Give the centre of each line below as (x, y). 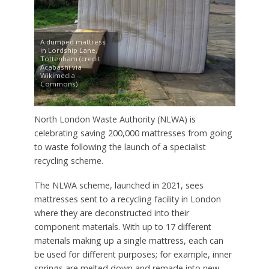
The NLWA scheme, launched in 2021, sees (119, 186)
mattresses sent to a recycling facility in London (127, 199)
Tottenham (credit (70, 59)
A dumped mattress (73, 42)
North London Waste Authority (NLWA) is (115, 119)
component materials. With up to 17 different (122, 227)
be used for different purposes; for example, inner (133, 255)
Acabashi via (61, 67)
